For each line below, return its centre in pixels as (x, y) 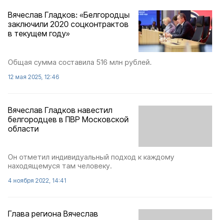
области (23, 128)
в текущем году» (39, 34)
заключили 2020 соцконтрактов (68, 24)
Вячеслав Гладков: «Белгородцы (69, 15)
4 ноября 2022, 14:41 (37, 180)
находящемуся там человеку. (60, 165)
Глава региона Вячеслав (53, 213)
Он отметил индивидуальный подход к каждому (91, 157)
